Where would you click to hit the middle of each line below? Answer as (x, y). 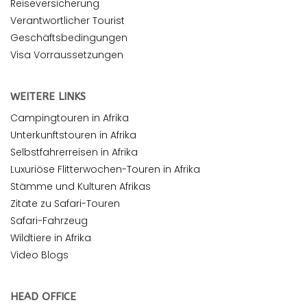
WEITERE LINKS (48, 97)
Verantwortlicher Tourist (67, 21)
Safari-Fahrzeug (49, 221)
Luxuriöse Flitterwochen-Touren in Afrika (105, 170)
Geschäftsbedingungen (69, 38)
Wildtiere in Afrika (51, 238)
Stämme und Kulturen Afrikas (81, 187)
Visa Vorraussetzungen (67, 55)
